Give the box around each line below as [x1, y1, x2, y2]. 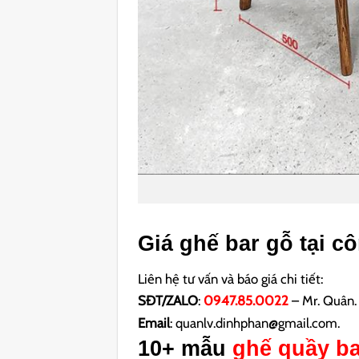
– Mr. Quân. [288, 292, 357, 309]
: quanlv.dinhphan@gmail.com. [170, 315, 341, 332]
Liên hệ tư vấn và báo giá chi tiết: [138, 270, 324, 287]
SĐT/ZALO [138, 292, 199, 309]
